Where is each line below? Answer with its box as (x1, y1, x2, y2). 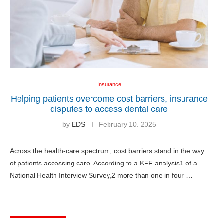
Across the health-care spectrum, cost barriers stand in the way (10, 146, 204, 155)
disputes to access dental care (50, 104, 168, 114)
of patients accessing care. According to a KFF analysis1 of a (10, 159, 197, 167)
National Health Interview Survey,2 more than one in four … (10, 171, 193, 179)
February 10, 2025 (98, 120, 156, 128)
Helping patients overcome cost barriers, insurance (10, 93, 208, 104)
